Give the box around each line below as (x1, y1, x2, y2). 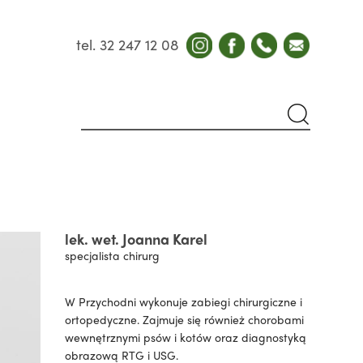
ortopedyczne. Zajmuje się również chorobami (64, 311, 304, 327)
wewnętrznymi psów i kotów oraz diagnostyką (64, 329, 306, 345)
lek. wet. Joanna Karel (64, 228, 207, 249)
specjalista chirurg (64, 247, 160, 263)
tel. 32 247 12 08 (76, 34, 179, 54)
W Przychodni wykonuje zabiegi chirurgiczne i (64, 293, 302, 310)
